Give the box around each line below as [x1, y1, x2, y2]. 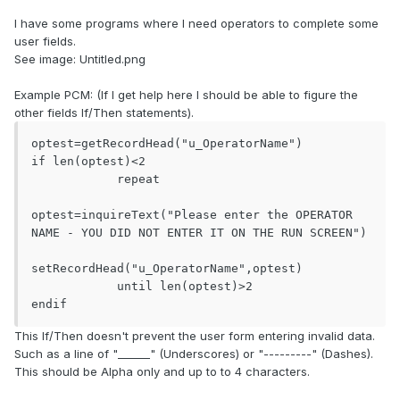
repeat [31, 172, 117, 187]
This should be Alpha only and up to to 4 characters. [14, 364, 310, 379]
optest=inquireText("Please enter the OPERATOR [31, 208, 353, 222]
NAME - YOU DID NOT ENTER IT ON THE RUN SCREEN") [31, 226, 367, 240]
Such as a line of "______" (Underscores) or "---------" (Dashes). [14, 346, 373, 362]
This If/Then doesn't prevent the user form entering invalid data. [14, 329, 375, 344]
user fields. [14, 34, 76, 49]
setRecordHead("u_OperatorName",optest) [31, 262, 303, 276]
